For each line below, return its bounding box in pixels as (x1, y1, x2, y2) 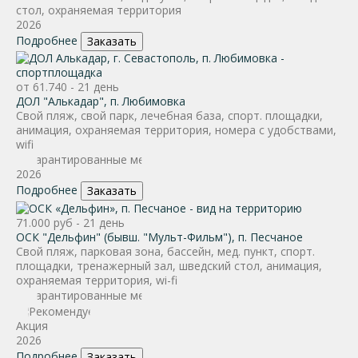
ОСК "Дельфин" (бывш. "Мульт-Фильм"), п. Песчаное (16, 229, 303, 245)
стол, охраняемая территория (16, 2, 181, 18)
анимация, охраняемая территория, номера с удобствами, (16, 121, 336, 137)
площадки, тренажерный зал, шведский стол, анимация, (16, 258, 322, 273)
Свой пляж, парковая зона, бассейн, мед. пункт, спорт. (16, 244, 315, 259)
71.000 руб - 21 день (16, 215, 125, 230)
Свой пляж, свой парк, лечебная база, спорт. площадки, (16, 107, 323, 123)
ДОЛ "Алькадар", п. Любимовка (16, 93, 185, 109)
